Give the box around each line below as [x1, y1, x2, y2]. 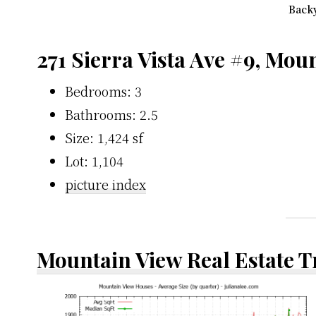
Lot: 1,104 [65, 151, 123, 170]
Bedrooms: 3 [65, 81, 142, 100]
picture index [65, 174, 146, 193]
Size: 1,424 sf [65, 128, 143, 147]
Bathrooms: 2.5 [65, 104, 158, 123]
